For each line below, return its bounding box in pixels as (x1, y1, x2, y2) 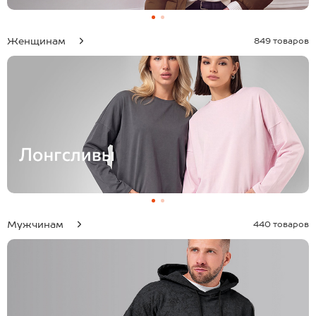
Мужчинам (7, 219, 66, 230)
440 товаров (253, 219, 309, 229)
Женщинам (7, 35, 68, 47)
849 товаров (254, 36, 309, 46)
